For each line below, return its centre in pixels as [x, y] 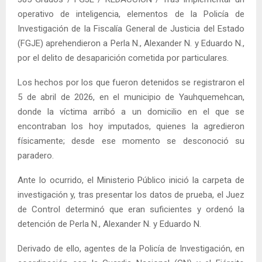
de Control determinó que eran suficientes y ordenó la [131, 210]
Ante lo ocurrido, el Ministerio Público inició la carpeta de [131, 180]
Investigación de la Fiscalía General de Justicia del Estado [131, 29]
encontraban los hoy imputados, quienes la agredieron [131, 127]
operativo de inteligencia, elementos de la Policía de [131, 14]
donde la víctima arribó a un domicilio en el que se [131, 112]
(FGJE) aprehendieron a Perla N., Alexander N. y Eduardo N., [131, 44]
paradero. [36, 156]
